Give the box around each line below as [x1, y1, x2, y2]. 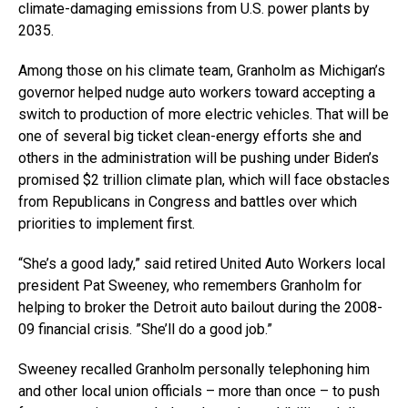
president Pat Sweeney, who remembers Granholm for [18, 277, 362, 295]
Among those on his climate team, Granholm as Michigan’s [18, 62, 385, 80]
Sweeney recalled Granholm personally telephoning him [18, 361, 370, 379]
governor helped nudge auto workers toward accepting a [18, 84, 375, 102]
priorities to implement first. [18, 215, 195, 233]
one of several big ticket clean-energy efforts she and [18, 127, 362, 146]
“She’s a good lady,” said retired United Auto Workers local [18, 255, 385, 273]
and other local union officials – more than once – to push [18, 382, 380, 401]
